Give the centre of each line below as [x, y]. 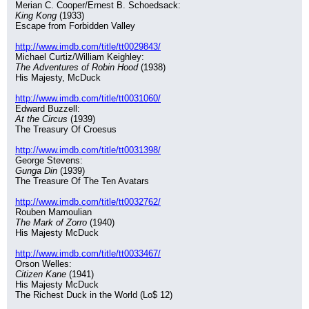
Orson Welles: [43, 264]
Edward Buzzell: [48, 109]
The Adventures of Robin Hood [77, 67]
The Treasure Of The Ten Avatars [82, 181]
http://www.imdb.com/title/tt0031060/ [88, 98]
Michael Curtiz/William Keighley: [80, 57]
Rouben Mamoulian [53, 212]
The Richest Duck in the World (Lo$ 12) [94, 295]
